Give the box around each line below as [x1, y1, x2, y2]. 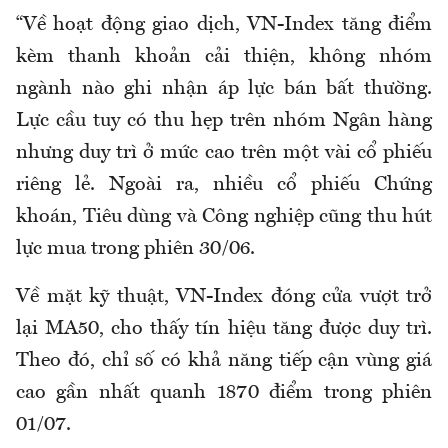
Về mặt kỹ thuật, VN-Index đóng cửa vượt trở [16, 286, 432, 307]
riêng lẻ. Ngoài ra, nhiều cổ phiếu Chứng [16, 174, 432, 195]
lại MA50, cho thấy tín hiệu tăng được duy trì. [16, 318, 432, 339]
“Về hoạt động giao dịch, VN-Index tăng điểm [16, 14, 432, 35]
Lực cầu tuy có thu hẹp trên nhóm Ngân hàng [16, 110, 432, 131]
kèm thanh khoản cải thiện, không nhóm [16, 46, 432, 67]
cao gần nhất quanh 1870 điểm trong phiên [16, 382, 432, 403]
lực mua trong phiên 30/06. [16, 238, 255, 259]
